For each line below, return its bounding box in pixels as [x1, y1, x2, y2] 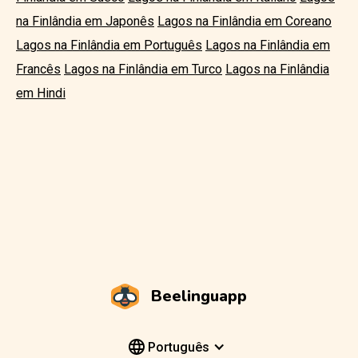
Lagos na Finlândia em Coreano [157, 14, 332, 29]
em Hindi [16, 86, 66, 101]
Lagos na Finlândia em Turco [64, 62, 222, 77]
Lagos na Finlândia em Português [16, 38, 202, 53]
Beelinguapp [151, 285, 247, 307]
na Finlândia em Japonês [16, 14, 154, 29]
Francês [16, 62, 61, 77]
